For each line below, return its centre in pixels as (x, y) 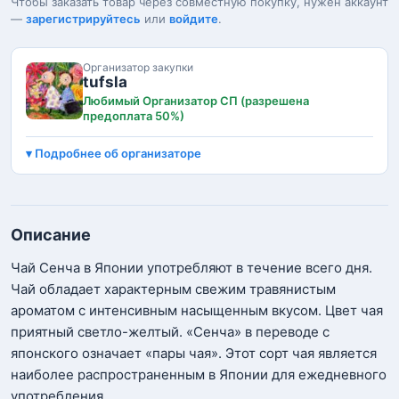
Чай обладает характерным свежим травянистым (173, 289)
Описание (51, 235)
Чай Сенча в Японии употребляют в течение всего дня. (191, 268)
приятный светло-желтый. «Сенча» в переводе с (170, 332)
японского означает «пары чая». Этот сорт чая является (194, 353)
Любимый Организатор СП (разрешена (196, 101)
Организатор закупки (138, 67)
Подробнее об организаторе (118, 153)
